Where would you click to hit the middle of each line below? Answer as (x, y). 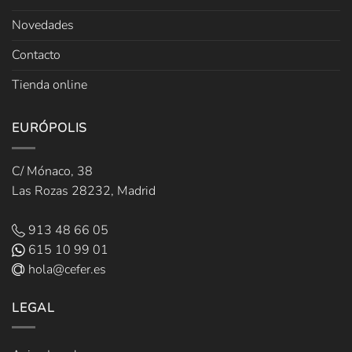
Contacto (36, 55)
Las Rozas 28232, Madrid (84, 191)
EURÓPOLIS (50, 128)
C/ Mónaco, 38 (52, 171)
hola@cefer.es (66, 269)
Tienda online (49, 84)
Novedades (43, 25)
